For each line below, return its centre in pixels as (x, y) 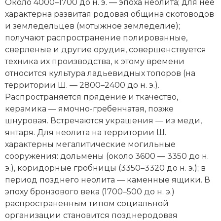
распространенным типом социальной (87, 203)
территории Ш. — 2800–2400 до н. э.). (82, 85)
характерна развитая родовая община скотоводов (110, 14)
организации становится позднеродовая (91, 215)
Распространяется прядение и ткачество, (92, 97)
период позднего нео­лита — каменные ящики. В (108, 180)
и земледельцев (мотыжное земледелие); (92, 26)
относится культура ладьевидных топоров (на (100, 73)
